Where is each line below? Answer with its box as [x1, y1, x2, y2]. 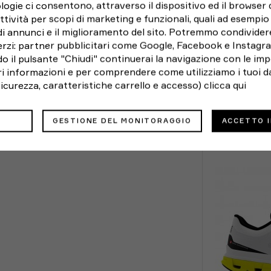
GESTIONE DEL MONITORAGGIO [52, 116, 192, 125]
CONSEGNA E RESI [98, 129, 190, 141]
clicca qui [204, 79, 246, 91]
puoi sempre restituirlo [76, 227, 186, 239]
